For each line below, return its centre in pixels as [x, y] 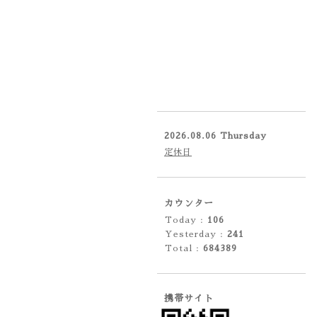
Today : [186, 220]
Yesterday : [196, 234]
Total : [184, 248]
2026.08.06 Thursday [215, 136]
